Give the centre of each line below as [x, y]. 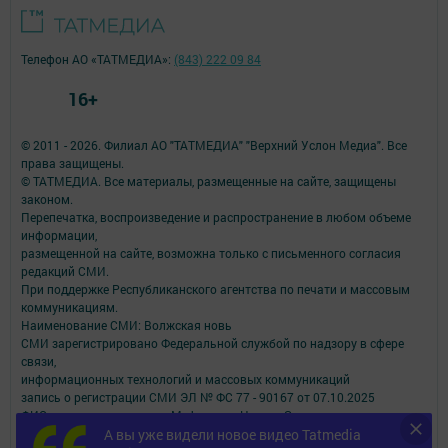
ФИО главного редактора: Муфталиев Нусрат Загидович [183, 414]
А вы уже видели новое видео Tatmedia [232, 434]
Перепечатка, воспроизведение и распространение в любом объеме [216, 216]
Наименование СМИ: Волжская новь [126, 324]
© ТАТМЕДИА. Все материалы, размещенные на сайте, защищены [208, 180]
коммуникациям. [69, 306]
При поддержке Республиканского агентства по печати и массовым [215, 288]
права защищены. [72, 162]
